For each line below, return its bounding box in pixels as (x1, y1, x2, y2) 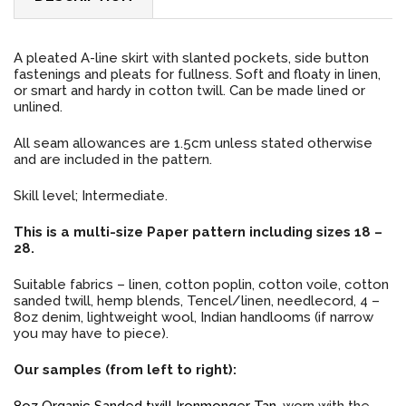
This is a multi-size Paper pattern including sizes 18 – (14, 223, 382, 240)
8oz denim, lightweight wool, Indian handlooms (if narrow (14, 308, 373, 325)
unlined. (14, 98, 63, 115)
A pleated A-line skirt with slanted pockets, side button (14, 49, 369, 66)
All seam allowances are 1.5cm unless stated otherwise (14, 134, 372, 151)
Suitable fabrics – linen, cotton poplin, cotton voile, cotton (14, 275, 389, 293)
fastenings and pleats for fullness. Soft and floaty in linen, (14, 65, 381, 82)
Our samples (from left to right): (14, 361, 237, 378)
